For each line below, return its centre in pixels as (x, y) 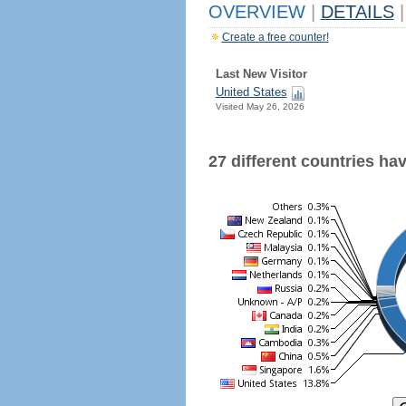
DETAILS (357, 12)
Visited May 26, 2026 (260, 106)
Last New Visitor (261, 74)
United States (251, 92)
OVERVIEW (259, 12)
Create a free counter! (275, 37)
